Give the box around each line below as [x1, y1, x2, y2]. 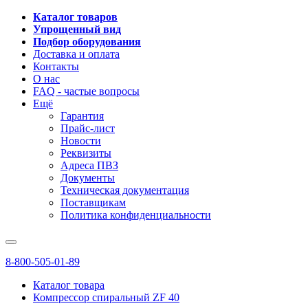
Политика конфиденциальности [60, 209, 211, 221]
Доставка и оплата [33, 48, 120, 60]
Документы [60, 172, 115, 184]
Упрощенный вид [33, 23, 121, 35]
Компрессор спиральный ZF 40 [33, 291, 179, 303]
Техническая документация [60, 184, 189, 196]
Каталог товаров [33, 11, 118, 23]
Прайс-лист [60, 122, 115, 134]
